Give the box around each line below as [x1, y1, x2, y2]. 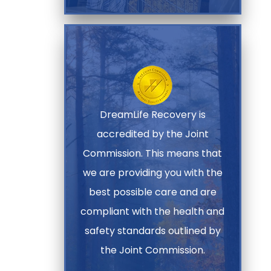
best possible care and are [88, 184, 217, 199]
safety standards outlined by [84, 223, 221, 238]
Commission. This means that [83, 146, 223, 160]
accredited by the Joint [96, 126, 209, 141]
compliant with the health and [80, 204, 225, 218]
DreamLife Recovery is [99, 107, 206, 122]
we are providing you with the [82, 165, 223, 180]
